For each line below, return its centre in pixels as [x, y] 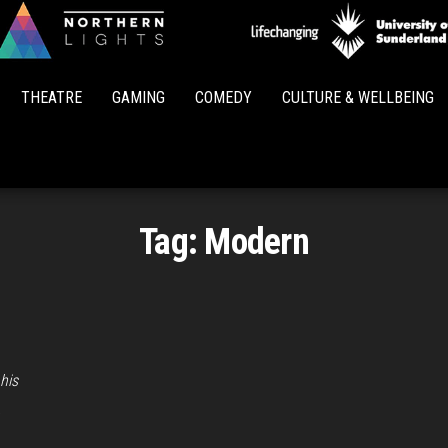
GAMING [138, 97]
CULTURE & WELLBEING [358, 97]
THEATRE [51, 97]
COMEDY [223, 97]
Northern [262, 57]
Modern [257, 242]
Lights [262, 85]
